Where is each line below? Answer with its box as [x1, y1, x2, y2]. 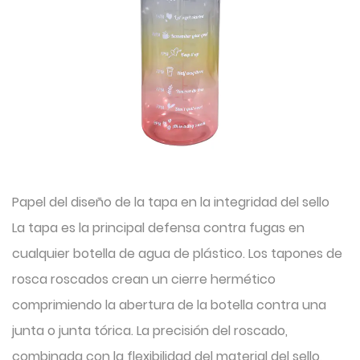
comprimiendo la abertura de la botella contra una [12, 296, 326, 314]
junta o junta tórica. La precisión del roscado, [12, 321, 288, 340]
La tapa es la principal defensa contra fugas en [12, 219, 305, 237]
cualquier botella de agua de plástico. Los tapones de [12, 244, 342, 263]
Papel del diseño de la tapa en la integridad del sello [12, 193, 329, 211]
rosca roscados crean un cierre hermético [12, 270, 276, 288]
